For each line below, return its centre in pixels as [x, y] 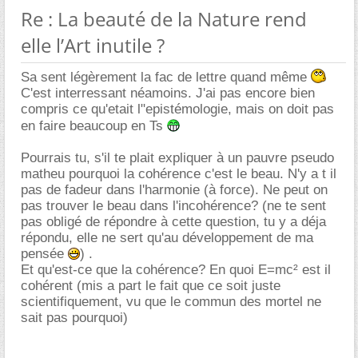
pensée [44, 253]
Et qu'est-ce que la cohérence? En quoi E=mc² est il [176, 269]
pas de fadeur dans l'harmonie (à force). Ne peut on [174, 189]
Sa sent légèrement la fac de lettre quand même [166, 77]
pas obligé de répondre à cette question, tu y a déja [173, 221]
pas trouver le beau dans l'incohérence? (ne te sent [173, 205]
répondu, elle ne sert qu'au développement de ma [167, 237]
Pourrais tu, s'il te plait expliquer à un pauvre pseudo [177, 157]
